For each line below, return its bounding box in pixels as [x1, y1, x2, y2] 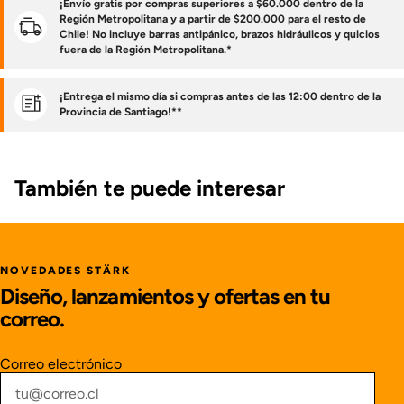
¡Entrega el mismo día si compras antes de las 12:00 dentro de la [60, 89, 381, 103]
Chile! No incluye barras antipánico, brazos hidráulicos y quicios [60, 27, 380, 41]
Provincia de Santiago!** [60, 105, 182, 118]
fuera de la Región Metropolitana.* [60, 42, 232, 56]
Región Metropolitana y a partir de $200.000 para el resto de [60, 12, 366, 25]
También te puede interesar [14, 174, 285, 201]
